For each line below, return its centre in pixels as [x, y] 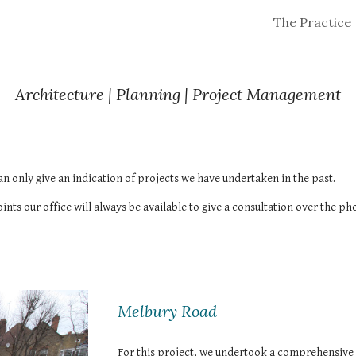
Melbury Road [168, 311]
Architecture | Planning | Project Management [178, 94]
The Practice [312, 22]
